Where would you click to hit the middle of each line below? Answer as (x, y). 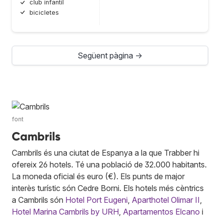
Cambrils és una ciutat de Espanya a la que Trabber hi (106, 152)
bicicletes (44, 12)
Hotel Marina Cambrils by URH (65, 211)
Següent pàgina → (110, 55)
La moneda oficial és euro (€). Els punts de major (98, 176)
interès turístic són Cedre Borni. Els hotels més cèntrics (108, 188)
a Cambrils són (39, 200)
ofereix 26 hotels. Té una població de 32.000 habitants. (109, 164)
